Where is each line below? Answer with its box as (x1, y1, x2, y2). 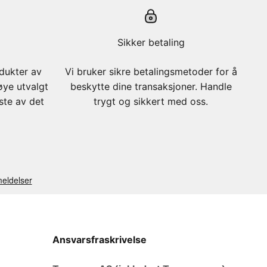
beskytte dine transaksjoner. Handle (70, 80, 232, 92)
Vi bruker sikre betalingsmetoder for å (64, 65, 237, 77)
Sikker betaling (117, 36, 185, 48)
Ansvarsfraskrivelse (52, 233, 147, 246)
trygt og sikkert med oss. (94, 95, 208, 107)
